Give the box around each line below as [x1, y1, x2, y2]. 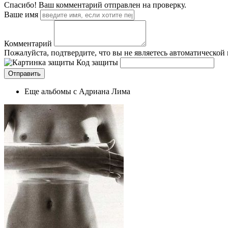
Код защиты [76, 58, 118, 67]
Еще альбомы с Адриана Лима [24, 87, 130, 96]
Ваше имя [4, 10, 38, 19]
